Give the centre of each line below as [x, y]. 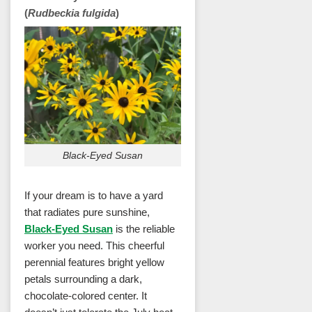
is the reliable [144, 229]
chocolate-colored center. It [86, 296]
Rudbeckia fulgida [72, 13]
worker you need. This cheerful [94, 246]
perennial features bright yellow [94, 263]
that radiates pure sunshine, [87, 212]
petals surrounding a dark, [83, 279]
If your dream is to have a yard [94, 196]
